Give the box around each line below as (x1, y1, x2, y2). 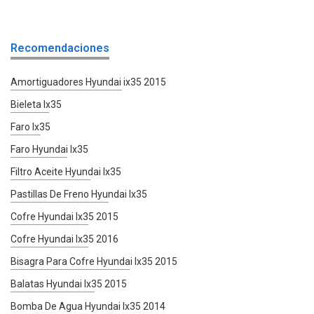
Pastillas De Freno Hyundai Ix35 (11, 188, 147, 200)
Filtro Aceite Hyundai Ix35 (11, 165, 121, 177)
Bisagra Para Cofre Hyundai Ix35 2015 (11, 255, 177, 267)
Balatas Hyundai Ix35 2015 (11, 278, 127, 289)
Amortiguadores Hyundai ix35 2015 (11, 76, 166, 88)
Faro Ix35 (11, 121, 50, 132)
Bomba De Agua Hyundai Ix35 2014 (11, 300, 165, 312)
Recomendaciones (11, 41, 109, 55)
